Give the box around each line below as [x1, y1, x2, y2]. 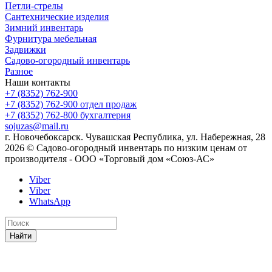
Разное [5, 66, 33, 76]
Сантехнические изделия [5, 11, 109, 22]
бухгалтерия [80, 109, 131, 120]
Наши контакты [5, 76, 70, 87]
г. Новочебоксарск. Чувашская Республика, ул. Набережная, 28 [5, 131, 265, 142]
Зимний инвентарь [5, 22, 83, 33]
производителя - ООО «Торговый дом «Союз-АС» [5, 153, 214, 164]
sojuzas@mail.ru [5, 120, 69, 131]
